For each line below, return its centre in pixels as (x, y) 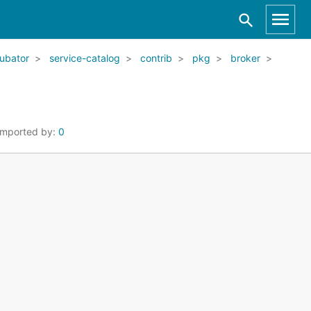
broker (245, 58)
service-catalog (85, 58)
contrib (156, 58)
